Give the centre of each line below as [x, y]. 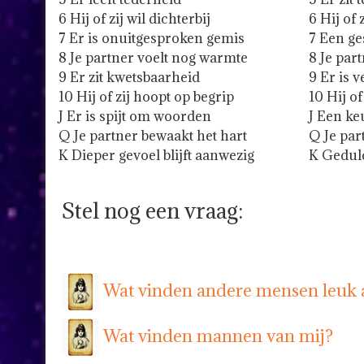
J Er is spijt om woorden [135, 117]
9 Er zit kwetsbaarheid [129, 78]
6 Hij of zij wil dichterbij [134, 19]
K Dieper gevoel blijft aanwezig [156, 156]
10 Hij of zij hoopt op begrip [146, 97]
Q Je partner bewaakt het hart [153, 136]
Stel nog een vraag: [152, 211]
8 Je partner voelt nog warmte [153, 58]
